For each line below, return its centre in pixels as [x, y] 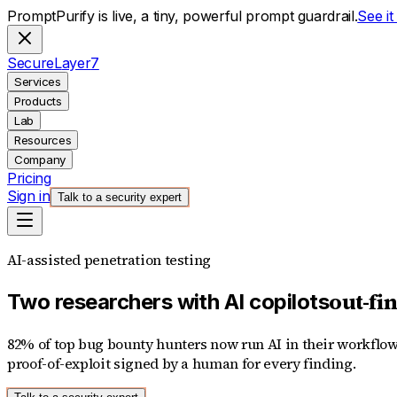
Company [40, 160]
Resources [43, 140]
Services [38, 82]
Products [38, 101]
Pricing [29, 178]
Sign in [29, 196]
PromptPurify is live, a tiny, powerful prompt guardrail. [183, 16]
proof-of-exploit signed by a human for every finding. [182, 363]
